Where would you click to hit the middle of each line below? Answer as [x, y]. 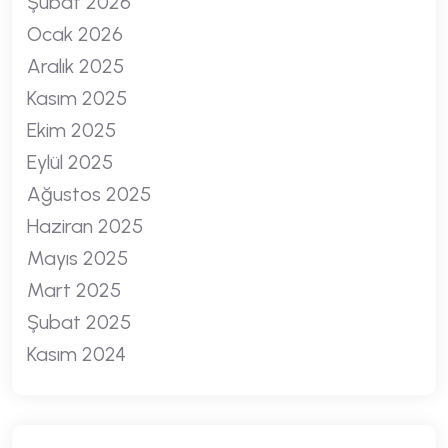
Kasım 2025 [77, 98]
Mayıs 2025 [77, 258]
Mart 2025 [74, 290]
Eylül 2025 [70, 162]
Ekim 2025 [71, 130]
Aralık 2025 [75, 66]
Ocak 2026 [75, 34]
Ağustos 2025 [89, 194]
